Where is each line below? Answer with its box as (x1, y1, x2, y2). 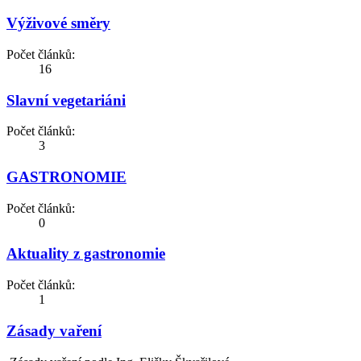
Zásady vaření (6, 322, 102, 339)
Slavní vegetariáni (6, 91, 126, 109)
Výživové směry (6, 15, 110, 32)
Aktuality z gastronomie (6, 245, 165, 263)
